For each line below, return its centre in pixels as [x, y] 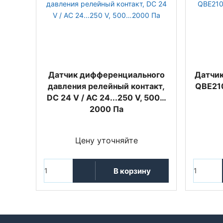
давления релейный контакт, [106, 86]
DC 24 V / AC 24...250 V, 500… [106, 98]
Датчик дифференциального [106, 75]
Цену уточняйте [106, 140]
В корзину [132, 171]
